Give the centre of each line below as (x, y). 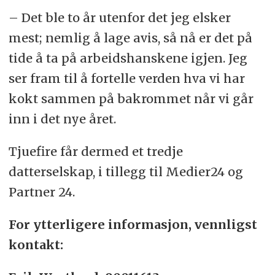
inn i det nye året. (62, 119)
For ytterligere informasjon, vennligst (133, 224)
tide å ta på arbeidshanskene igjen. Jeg (128, 58)
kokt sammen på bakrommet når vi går (131, 99)
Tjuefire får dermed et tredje (95, 151)
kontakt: (36, 244)
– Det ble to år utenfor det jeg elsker (119, 18)
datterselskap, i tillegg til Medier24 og (126, 171)
